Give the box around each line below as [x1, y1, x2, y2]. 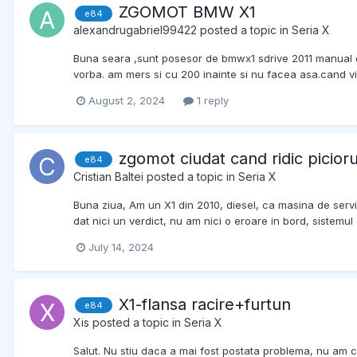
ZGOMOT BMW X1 [119, 2, 256, 22]
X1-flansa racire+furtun [119, 294, 291, 314]
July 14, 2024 [88, 240, 154, 253]
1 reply [194, 94, 229, 108]
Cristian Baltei [73, 169, 143, 183]
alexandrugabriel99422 [73, 23, 197, 37]
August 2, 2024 [88, 94, 165, 108]
